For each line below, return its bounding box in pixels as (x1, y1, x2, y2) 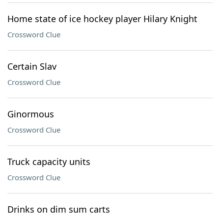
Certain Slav (7, 60, 56, 72)
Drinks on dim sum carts (7, 203, 110, 215)
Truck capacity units (7, 156, 90, 167)
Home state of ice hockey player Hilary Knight (7, 13, 197, 25)
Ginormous (7, 108, 54, 120)
